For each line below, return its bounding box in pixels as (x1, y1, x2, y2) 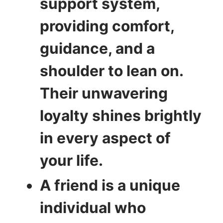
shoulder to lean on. (40, 61, 183, 80)
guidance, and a (40, 39, 155, 57)
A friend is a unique (40, 176, 180, 194)
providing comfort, (40, 16, 174, 35)
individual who (40, 198, 146, 217)
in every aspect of (40, 128, 171, 147)
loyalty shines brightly (40, 106, 202, 124)
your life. (40, 151, 103, 169)
